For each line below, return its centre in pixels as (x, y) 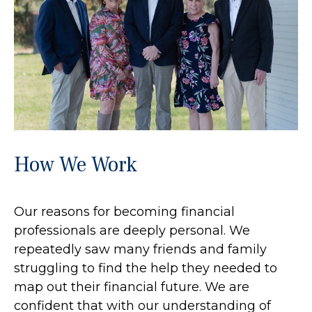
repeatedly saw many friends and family (140, 250)
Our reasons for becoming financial (124, 212)
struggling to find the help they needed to (146, 268)
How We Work (76, 165)
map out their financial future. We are (132, 287)
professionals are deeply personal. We (132, 231)
